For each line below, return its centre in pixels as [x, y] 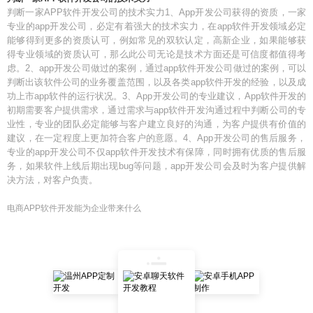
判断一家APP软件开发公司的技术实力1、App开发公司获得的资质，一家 [156, 12]
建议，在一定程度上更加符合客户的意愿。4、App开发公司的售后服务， [156, 138]
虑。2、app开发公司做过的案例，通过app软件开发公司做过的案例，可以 [156, 68]
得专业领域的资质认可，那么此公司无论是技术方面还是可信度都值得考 [156, 54]
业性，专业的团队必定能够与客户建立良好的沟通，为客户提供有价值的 [156, 124]
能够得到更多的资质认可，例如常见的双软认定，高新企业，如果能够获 [156, 40]
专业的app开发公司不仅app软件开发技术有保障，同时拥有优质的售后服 [156, 152]
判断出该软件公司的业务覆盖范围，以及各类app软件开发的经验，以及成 [156, 82]
